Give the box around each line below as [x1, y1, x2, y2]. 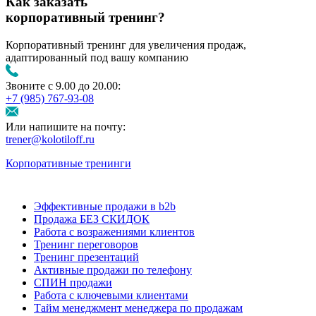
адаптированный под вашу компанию [6, 51, 188, 63]
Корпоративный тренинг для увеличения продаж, [6, 38, 246, 51]
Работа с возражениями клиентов [34, 225, 195, 238]
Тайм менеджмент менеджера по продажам [34, 301, 243, 314]
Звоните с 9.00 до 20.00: [6, 79, 121, 92]
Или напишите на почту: [6, 120, 126, 133]
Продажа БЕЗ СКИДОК [34, 212, 150, 225]
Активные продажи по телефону [34, 263, 192, 276]
